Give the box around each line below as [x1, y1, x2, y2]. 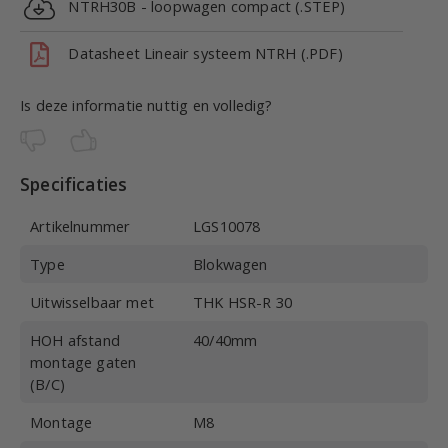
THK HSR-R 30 [193, 292, 293, 313]
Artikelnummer [30, 216, 131, 237]
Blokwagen [193, 254, 268, 275]
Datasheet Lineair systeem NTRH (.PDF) [60, 42, 343, 63]
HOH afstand [30, 330, 120, 351]
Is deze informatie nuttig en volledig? [20, 95, 273, 116]
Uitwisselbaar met [30, 292, 154, 313]
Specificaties [20, 172, 128, 197]
